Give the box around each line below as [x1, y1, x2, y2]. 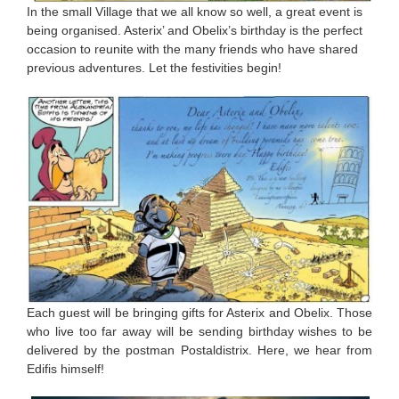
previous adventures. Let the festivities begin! [27, 60, 281, 75]
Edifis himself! [27, 361, 104, 376]
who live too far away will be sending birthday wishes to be [27, 323, 372, 338]
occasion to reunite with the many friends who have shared [27, 41, 358, 56]
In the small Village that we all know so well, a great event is [27, 4, 362, 19]
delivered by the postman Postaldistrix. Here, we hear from [27, 342, 372, 357]
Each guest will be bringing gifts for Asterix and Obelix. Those [27, 305, 372, 320]
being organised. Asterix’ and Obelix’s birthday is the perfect [27, 22, 362, 37]
